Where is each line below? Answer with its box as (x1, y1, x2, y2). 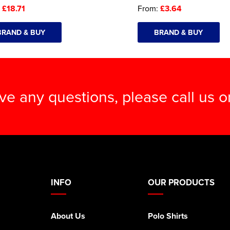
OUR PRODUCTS (147, 176, 215, 188)
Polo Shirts (147, 209, 188, 222)
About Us (51, 209, 85, 222)
